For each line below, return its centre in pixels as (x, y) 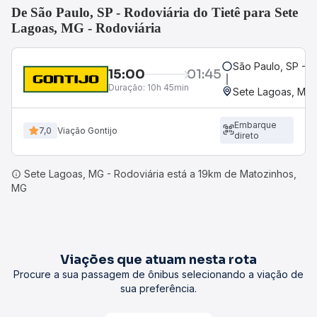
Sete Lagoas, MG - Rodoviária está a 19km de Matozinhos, (159, 174)
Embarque (255, 125)
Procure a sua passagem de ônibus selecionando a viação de (158, 274)
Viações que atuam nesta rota (158, 260)
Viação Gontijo (87, 130)
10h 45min (167, 87)
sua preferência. (158, 288)
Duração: (127, 87)
